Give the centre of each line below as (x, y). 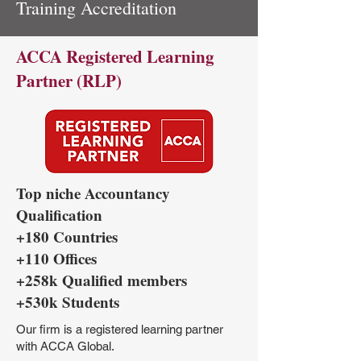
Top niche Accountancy (93, 193)
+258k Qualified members (102, 280)
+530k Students (68, 302)
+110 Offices (56, 258)
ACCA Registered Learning (115, 56)
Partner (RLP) (69, 81)
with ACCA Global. (65, 346)
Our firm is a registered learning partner (120, 329)
